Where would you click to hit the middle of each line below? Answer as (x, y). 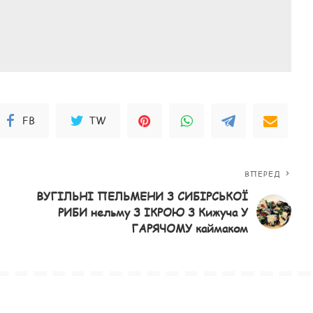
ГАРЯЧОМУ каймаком (190, 228)
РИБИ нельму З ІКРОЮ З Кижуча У (153, 212)
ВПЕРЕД (262, 173)
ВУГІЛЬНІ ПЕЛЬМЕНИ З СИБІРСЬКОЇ (143, 196)
